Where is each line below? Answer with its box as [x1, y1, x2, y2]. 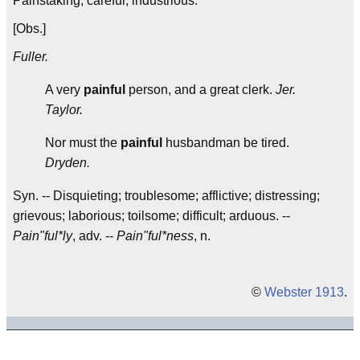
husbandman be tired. [162, 136, 289, 149]
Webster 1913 [264, 285, 344, 299]
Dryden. [45, 156, 90, 170]
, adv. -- [72, 229, 117, 243]
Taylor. [45, 103, 83, 117]
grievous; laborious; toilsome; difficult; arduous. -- [13, 209, 290, 223]
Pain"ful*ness [117, 229, 194, 243]
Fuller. [13, 50, 48, 63]
